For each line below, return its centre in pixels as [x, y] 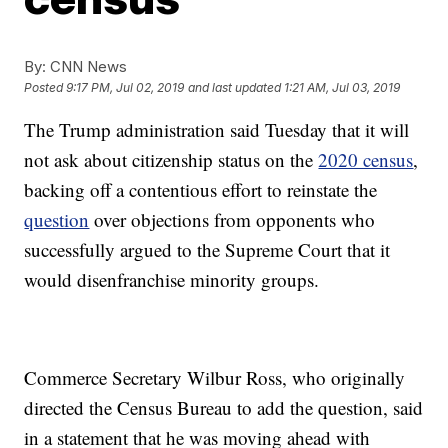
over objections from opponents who [232, 219]
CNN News [87, 66]
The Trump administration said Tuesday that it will [217, 129]
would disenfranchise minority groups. [172, 279]
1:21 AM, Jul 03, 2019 [342, 88]
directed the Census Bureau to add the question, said [224, 407]
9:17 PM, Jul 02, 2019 [125, 88]
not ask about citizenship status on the [171, 159]
